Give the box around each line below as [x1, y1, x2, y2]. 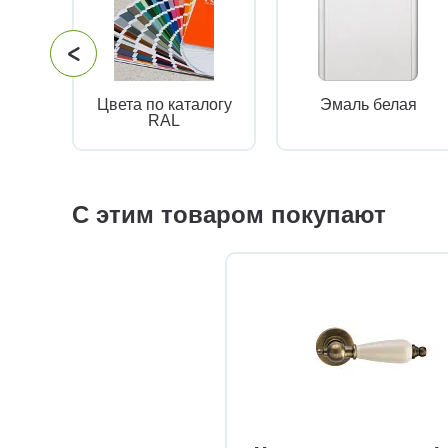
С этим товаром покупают [72, 201, 386, 229]
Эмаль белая [319, 96, 417, 114]
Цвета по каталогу [96, 96, 232, 114]
